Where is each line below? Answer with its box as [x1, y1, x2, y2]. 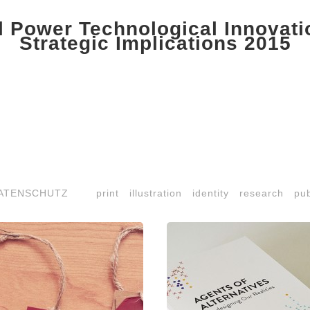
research [239, 188, 284, 199]
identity [192, 188, 229, 199]
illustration [129, 188, 182, 199]
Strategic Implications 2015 [19, 33, 291, 54]
